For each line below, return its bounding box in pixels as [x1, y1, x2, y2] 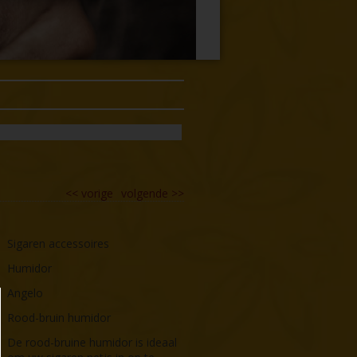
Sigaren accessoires [7, 235, 110, 251]
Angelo [7, 284, 44, 300]
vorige [81, 185, 113, 201]
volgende [121, 185, 168, 201]
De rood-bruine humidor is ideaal [7, 334, 178, 350]
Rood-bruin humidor [7, 309, 112, 325]
